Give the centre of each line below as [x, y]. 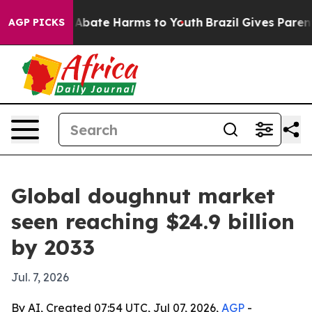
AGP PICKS [37, 22]
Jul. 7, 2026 [40, 277]
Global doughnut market [143, 196]
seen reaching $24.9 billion [153, 221]
